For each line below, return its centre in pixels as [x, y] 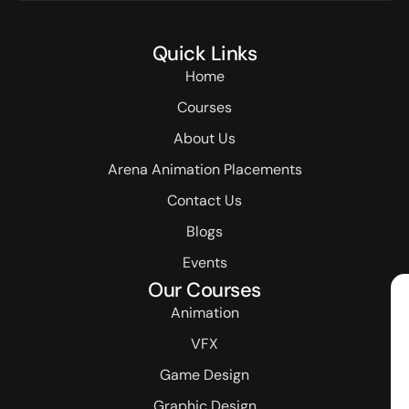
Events [204, 262]
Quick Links [204, 53]
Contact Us [204, 200]
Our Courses [204, 289]
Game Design [204, 374]
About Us [204, 138]
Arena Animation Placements [204, 169]
